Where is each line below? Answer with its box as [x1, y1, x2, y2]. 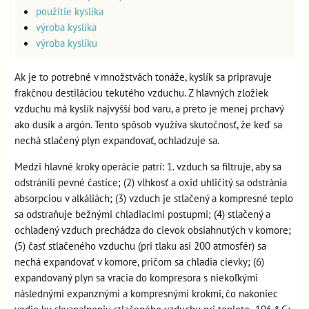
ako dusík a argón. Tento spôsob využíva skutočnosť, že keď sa [14, 117, 282, 131]
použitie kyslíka [36, 4, 103, 18]
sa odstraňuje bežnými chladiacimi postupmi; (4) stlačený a [14, 207, 270, 221]
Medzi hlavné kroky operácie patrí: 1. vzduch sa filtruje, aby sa [14, 159, 281, 173]
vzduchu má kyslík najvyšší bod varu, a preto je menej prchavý [14, 101, 283, 115]
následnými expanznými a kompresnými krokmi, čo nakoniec [14, 286, 278, 300]
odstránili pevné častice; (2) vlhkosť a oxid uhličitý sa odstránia [14, 175, 287, 189]
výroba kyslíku [36, 36, 97, 50]
